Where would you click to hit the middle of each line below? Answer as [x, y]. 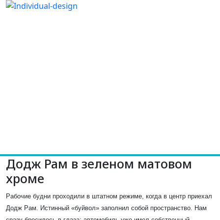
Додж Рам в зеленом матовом [99, 163]
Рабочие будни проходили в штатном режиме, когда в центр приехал [109, 196]
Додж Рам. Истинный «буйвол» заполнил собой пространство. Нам [106, 208]
